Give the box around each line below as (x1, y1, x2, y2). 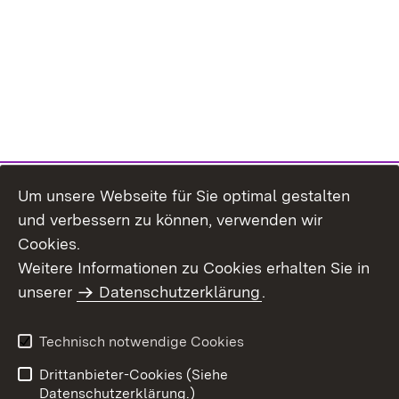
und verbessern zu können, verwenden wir (18, 210, 322, 229)
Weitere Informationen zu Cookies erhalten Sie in (18, 258, 370, 277)
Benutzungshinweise (18, 330, 153, 346)
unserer (18, 282, 77, 301)
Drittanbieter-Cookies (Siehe (39, 366, 228, 383)
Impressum (18, 301, 91, 318)
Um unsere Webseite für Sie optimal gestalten (18, 186, 350, 205)
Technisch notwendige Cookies (39, 333, 244, 350)
